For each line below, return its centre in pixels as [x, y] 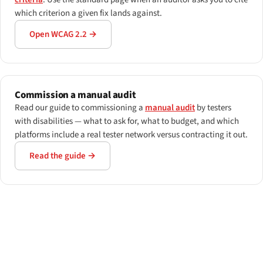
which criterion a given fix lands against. [88, 13]
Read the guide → [63, 156]
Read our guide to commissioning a [80, 108]
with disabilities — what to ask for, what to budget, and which [127, 122]
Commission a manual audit [75, 95]
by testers [213, 108]
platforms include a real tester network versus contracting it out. [131, 135]
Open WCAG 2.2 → [63, 34]
